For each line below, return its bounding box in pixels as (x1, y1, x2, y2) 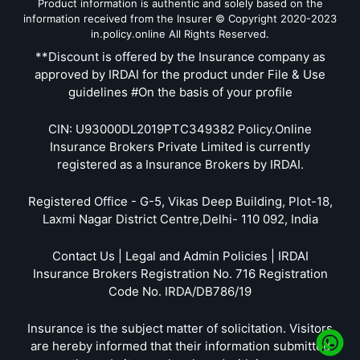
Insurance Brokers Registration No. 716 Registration (32, 265, 328, 281)
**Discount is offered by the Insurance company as (35, 48, 325, 64)
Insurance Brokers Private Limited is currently (50, 138, 310, 154)
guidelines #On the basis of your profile (67, 84, 292, 100)
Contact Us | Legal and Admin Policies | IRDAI (51, 247, 309, 264)
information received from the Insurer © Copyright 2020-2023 (23, 11, 337, 25)
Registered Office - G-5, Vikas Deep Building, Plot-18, (27, 193, 333, 209)
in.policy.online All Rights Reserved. (91, 27, 269, 40)
